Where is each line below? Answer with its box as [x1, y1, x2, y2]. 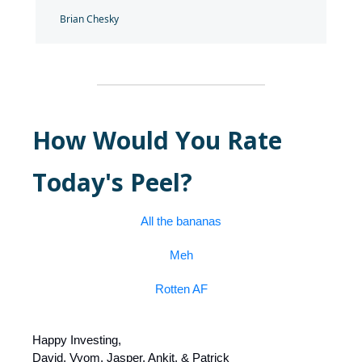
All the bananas [141, 214, 221, 229]
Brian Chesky [60, 12, 119, 27]
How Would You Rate [32, 124, 282, 158]
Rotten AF [154, 282, 208, 297]
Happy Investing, [32, 333, 121, 347]
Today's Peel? [32, 166, 192, 200]
